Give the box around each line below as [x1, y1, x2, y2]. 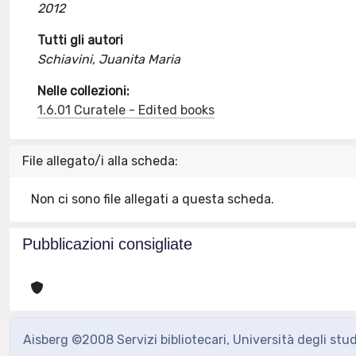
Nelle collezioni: [37, 83, 130, 99]
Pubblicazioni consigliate [22, 235, 192, 253]
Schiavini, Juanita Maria [37, 52, 181, 67]
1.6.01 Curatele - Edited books [37, 103, 215, 118]
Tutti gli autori [37, 33, 124, 48]
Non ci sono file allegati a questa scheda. [31, 192, 275, 207]
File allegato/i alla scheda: [22, 153, 178, 168]
